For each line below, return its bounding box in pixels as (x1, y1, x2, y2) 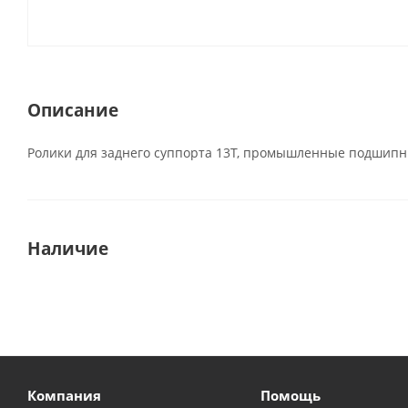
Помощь (260, 386, 321, 404)
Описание (27, 98, 118, 121)
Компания (27, 386, 101, 404)
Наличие (27, 237, 108, 260)
